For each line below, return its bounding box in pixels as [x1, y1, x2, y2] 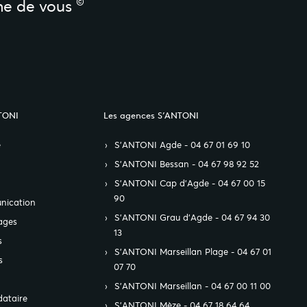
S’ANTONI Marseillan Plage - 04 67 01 [114, 246, 271, 258]
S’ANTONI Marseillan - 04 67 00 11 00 [114, 280, 271, 292]
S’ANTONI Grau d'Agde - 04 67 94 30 [114, 212, 270, 223]
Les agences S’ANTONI [103, 110, 199, 121]
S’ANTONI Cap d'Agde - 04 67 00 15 [114, 177, 265, 189]
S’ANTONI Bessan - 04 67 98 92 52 [114, 158, 259, 170]
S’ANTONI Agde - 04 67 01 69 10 [114, 139, 250, 151]
